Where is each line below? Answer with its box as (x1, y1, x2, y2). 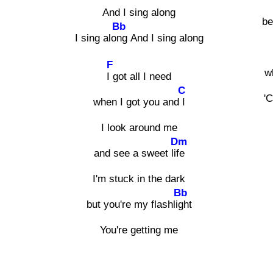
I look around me (101, 121, 177, 133)
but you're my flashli (86, 198, 178, 210)
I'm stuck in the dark (93, 172, 186, 185)
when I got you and (93, 96, 179, 108)
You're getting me (100, 224, 179, 236)
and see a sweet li (93, 147, 176, 159)
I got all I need (107, 70, 172, 82)
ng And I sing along (116, 32, 204, 44)
